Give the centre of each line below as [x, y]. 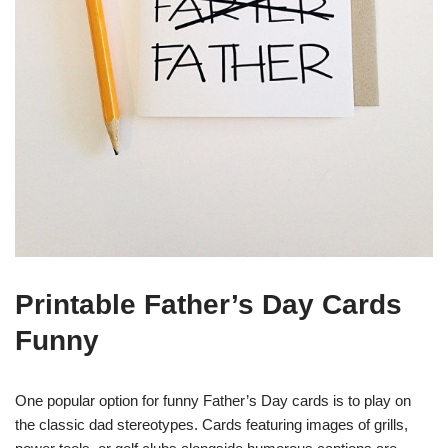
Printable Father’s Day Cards [208, 305]
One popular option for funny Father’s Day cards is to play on [213, 401]
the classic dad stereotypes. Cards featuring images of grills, [211, 425]
